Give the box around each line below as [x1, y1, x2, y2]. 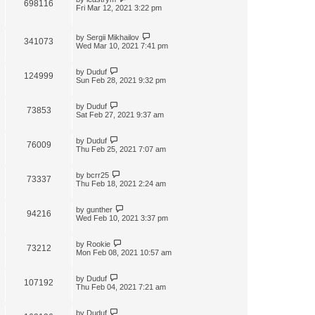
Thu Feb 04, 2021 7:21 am [76, 283, 166, 292]
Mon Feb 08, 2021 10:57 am [76, 248, 172, 257]
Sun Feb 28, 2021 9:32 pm [76, 76, 166, 85]
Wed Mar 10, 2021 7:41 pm [76, 41, 168, 51]
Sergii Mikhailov [86, 33, 139, 42]
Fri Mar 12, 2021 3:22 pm [76, 3, 162, 12]
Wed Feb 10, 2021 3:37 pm [76, 214, 168, 223]
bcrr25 [86, 171, 109, 180]
